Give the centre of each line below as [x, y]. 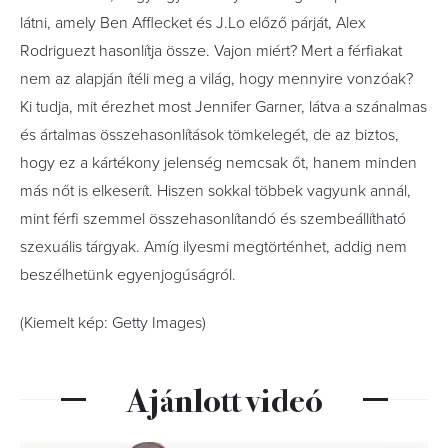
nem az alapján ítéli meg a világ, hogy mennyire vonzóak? [216, 79]
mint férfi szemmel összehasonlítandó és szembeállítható [213, 219]
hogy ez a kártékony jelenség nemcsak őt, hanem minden [218, 163]
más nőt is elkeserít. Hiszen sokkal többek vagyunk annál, [215, 191]
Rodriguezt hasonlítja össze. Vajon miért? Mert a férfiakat [211, 51]
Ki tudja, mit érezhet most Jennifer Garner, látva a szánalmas [223, 107]
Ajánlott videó [224, 398]
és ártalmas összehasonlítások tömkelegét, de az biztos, [209, 135]
